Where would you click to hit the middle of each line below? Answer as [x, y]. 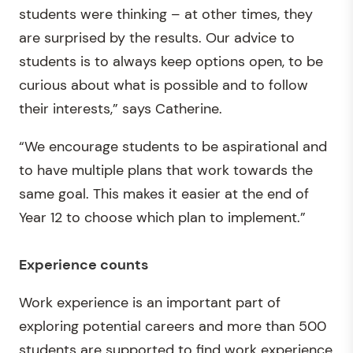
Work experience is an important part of [150, 302]
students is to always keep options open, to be [171, 61]
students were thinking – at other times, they [166, 14]
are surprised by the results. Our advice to [157, 37]
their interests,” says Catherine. [121, 108]
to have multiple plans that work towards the [166, 170]
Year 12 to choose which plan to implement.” [162, 217]
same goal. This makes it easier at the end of [164, 193]
